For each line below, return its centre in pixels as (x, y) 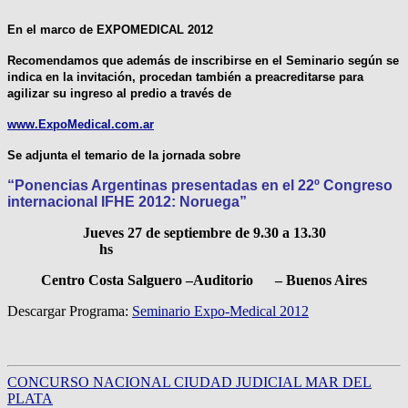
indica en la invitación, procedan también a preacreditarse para (185, 76)
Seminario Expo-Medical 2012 (220, 311)
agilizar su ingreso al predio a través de (119, 93)
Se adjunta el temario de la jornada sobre (124, 155)
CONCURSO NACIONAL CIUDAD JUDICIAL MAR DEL (189, 382)
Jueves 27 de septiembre (158, 232)
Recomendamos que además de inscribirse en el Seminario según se (203, 60)
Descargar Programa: (70, 311)
